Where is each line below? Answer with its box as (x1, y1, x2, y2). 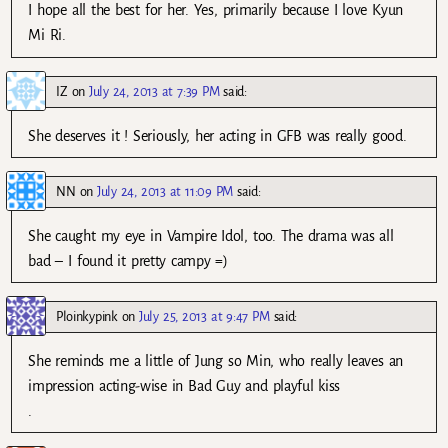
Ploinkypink (56, 308, 118, 324)
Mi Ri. (28, 27, 66, 44)
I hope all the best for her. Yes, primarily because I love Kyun (28, 2, 403, 19)
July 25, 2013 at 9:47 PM (139, 308, 270, 324)
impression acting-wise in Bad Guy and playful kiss (28, 377, 341, 394)
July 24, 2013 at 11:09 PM (97, 183, 233, 199)
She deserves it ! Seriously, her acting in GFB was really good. (28, 127, 407, 144)
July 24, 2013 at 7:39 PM (89, 83, 220, 99)
